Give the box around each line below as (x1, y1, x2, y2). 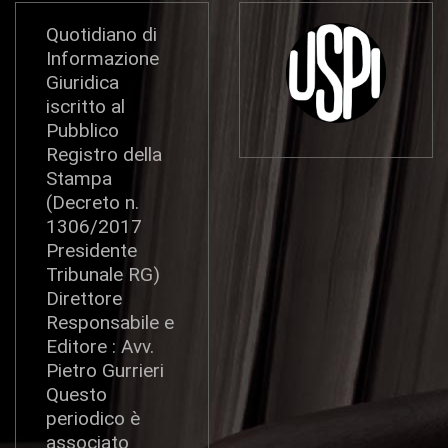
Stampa (46, 167, 112, 191)
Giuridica (46, 71, 119, 95)
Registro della (46, 143, 162, 167)
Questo (46, 383, 107, 407)
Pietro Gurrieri (46, 359, 164, 383)
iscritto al (46, 95, 125, 119)
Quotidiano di (46, 23, 157, 47)
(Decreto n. (46, 191, 139, 215)
